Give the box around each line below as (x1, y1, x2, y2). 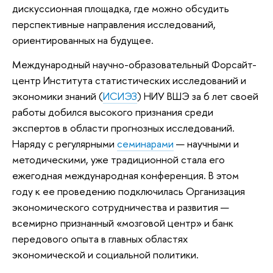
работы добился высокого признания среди (12, 105, 213, 119)
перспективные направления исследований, (12, 17, 216, 32)
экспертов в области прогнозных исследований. (12, 121, 235, 135)
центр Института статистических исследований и (12, 73, 246, 88)
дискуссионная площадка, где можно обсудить (12, 1, 229, 16)
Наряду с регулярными (12, 136, 117, 151)
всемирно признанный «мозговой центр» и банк (12, 216, 233, 230)
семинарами (117, 136, 174, 151)
